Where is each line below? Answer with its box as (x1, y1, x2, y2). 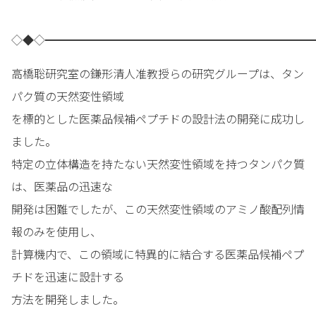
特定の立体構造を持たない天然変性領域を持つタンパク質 (11, 155, 305, 173)
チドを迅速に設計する (11, 268, 124, 286)
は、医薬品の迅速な (11, 178, 113, 195)
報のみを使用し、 (11, 223, 102, 241)
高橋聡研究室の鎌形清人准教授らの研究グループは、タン (11, 65, 304, 83)
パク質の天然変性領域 (11, 87, 124, 105)
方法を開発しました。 (11, 291, 124, 308)
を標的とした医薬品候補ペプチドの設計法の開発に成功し (11, 110, 305, 128)
